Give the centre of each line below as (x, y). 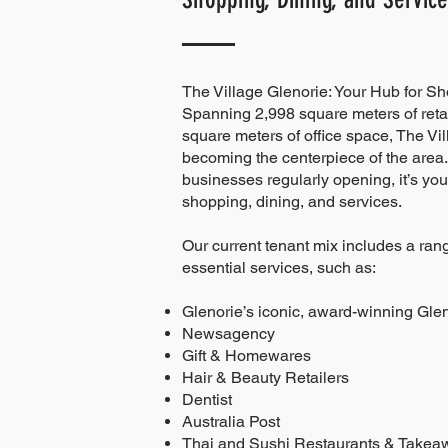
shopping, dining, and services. (292, 201)
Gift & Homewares (246, 355)
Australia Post (231, 421)
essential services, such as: (279, 267)
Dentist (207, 399)
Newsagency (228, 333)
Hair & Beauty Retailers (265, 377)
